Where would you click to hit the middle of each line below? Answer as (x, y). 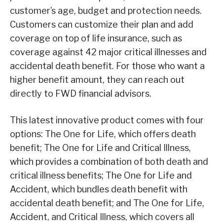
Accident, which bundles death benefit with (99, 189)
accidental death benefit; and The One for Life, (107, 203)
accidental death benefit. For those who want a (107, 66)
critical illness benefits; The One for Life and (101, 175)
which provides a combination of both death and (109, 161)
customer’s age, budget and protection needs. (106, 10)
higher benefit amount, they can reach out (97, 79)
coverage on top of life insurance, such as (96, 38)
